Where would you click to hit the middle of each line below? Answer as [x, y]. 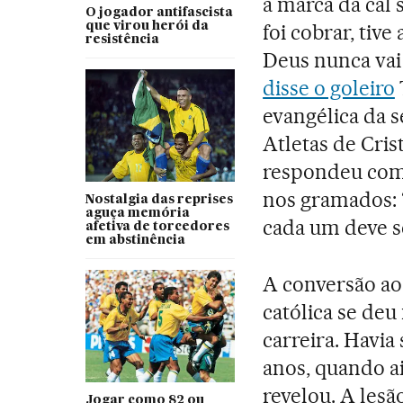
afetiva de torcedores [157, 227]
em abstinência [135, 241]
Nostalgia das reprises [159, 200]
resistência [122, 40]
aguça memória [137, 214]
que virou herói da [147, 27]
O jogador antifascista [159, 13]
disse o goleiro [329, 88]
